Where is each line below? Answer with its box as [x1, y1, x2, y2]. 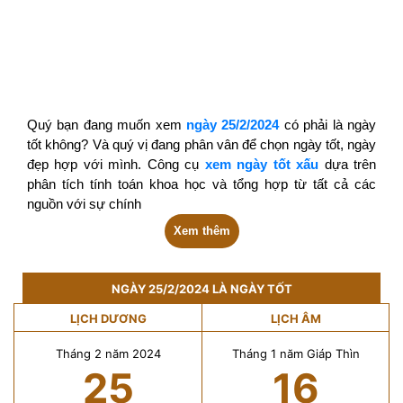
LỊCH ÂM [270, 311, 321, 326]
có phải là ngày [279, 118, 377, 132]
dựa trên [318, 157, 377, 172]
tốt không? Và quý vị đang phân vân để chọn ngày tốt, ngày [27, 138, 376, 152]
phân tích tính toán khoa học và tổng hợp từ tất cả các [27, 177, 376, 192]
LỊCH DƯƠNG [69, 311, 147, 326]
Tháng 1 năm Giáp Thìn [231, 346, 360, 361]
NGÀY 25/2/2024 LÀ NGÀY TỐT [111, 282, 292, 296]
